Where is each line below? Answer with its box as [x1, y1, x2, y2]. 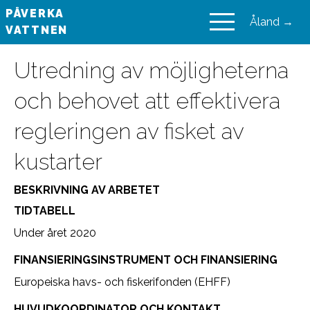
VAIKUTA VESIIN [67, 24, 173, 37]
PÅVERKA [6, 7, 64, 20]
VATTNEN [6, 24, 68, 37]
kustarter [14, 149, 102, 174]
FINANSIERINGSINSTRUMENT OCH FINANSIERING [14, 253, 277, 266]
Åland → [250, 15, 293, 28]
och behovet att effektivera [14, 88, 280, 113]
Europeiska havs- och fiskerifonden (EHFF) [14, 275, 230, 289]
